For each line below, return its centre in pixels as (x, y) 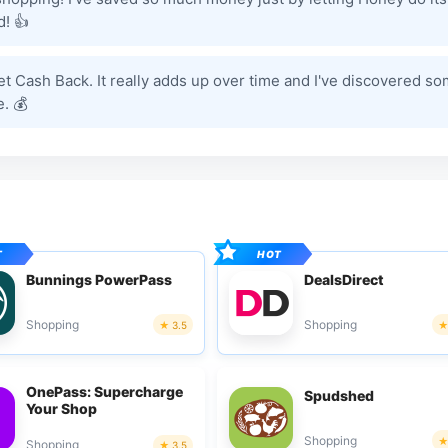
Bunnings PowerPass (98, 279)
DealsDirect (344, 279)
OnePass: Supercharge (104, 391)
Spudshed (339, 395)
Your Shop (61, 408)
